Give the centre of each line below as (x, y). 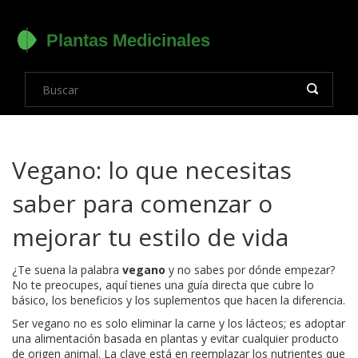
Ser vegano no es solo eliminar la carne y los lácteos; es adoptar (179, 323)
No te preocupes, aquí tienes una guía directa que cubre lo (163, 285)
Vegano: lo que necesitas (152, 170)
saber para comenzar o (142, 203)
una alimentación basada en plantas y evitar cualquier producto (175, 338)
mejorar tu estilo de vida (150, 237)
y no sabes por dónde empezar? (250, 270)
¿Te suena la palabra (67, 270)
